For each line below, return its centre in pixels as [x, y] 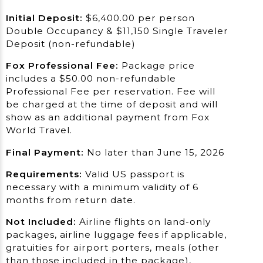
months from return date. [71, 200]
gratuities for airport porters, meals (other [113, 248]
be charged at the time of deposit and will [112, 104]
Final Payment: [46, 152]
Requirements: [44, 174]
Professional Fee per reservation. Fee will [111, 92]
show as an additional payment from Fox [108, 117]
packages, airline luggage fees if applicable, [116, 235]
